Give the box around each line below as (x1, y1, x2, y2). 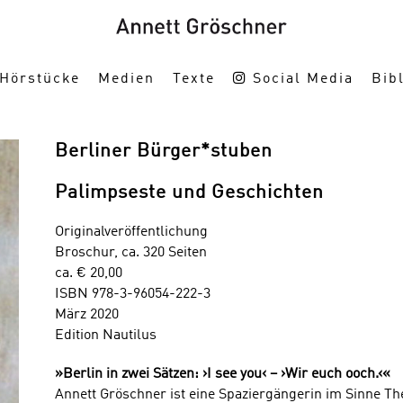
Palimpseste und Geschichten (54, 184, 324, 202)
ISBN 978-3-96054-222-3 (54, 287, 210, 301)
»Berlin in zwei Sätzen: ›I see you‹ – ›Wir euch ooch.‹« (54, 367, 390, 381)
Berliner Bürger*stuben (54, 142, 273, 161)
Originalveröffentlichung (54, 225, 208, 239)
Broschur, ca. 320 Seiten (54, 246, 207, 260)
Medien (97, 71, 155, 86)
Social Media (246, 71, 354, 86)
